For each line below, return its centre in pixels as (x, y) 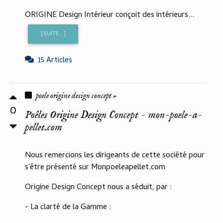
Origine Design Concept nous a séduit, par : (99, 187)
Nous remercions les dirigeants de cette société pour (115, 156)
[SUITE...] (53, 34)
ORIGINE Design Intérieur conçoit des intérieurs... (110, 16)
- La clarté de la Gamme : (68, 207)
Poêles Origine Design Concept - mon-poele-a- (114, 115)
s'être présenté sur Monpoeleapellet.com (95, 167)
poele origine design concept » (76, 96)
